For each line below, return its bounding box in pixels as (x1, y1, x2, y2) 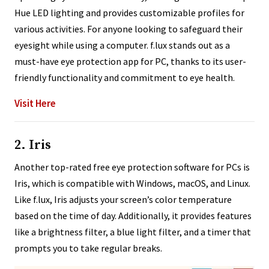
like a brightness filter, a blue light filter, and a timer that (14, 226, 251, 238)
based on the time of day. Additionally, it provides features (14, 210, 252, 222)
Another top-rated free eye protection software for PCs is (14, 161, 250, 174)
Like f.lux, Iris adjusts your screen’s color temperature (14, 193, 232, 206)
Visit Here (14, 97, 56, 110)
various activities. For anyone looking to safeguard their (14, 23, 243, 35)
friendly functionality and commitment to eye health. (14, 71, 235, 84)
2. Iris (14, 137, 51, 154)
